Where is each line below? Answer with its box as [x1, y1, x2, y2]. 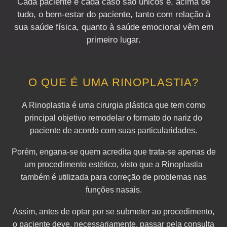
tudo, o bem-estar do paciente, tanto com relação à [17, 9, 210, 19]
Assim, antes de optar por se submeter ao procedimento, [13, 207, 214, 216]
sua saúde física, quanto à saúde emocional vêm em [14, 22, 213, 32]
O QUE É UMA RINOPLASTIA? [28, 75, 199, 89]
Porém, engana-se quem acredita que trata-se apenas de [11, 147, 216, 157]
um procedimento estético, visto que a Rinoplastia [24, 160, 203, 169]
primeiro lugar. [86, 34, 141, 45]
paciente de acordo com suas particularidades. [30, 126, 197, 135]
